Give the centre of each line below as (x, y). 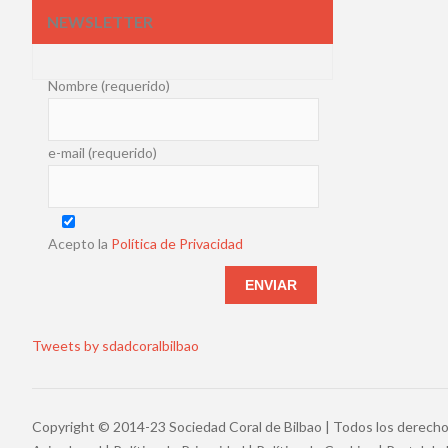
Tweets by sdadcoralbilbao (115, 345)
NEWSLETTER (100, 21)
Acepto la (79, 243)
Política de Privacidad (177, 243)
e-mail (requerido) (102, 152)
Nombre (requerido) (109, 85)
